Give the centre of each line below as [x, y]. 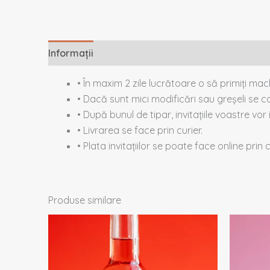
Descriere [128, 53]
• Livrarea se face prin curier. [140, 130]
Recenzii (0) [191, 53]
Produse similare [85, 200]
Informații [71, 53]
